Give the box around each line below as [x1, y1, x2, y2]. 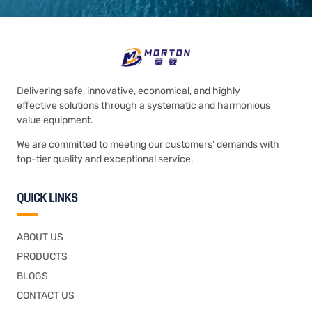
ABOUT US [17, 231, 63, 243]
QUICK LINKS [17, 189, 77, 207]
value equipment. [17, 114, 93, 126]
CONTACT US [17, 289, 75, 302]
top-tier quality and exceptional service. [17, 153, 194, 166]
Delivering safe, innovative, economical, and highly [17, 85, 240, 97]
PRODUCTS [17, 250, 68, 263]
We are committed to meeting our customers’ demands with [17, 139, 279, 151]
